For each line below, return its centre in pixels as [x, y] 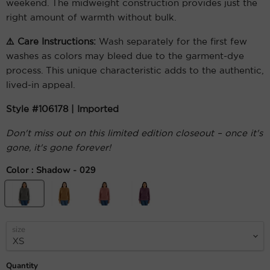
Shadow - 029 [66, 170]
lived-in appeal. [41, 86]
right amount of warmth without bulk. [91, 18]
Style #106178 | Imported [62, 110]
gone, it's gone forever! [58, 148]
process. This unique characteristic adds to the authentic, [135, 71]
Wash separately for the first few [171, 42]
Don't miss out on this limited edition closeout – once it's [134, 134]
